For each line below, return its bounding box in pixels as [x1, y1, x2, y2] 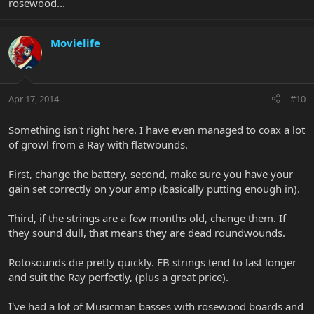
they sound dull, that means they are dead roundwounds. [8, 225, 285, 240]
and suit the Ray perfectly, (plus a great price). [8, 269, 228, 284]
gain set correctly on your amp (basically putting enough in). [8, 181, 300, 196]
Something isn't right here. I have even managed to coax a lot [8, 122, 305, 137]
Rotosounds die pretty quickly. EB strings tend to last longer [8, 254, 296, 269]
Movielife [50, 36, 100, 50]
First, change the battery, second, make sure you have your [8, 166, 293, 181]
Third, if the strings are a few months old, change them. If [8, 210, 286, 225]
